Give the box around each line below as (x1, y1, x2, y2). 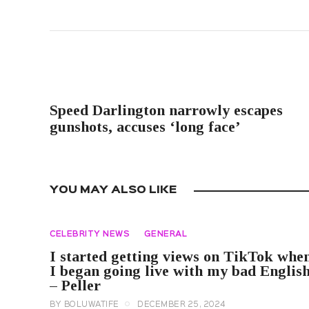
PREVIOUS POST (63, 85, 139, 92)
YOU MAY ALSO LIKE (50, 186, 177, 196)
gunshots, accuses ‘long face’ (50, 118, 241, 136)
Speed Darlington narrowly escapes (50, 101, 283, 119)
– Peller (50, 277, 101, 295)
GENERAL (143, 230, 187, 238)
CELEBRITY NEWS (50, 230, 130, 238)
